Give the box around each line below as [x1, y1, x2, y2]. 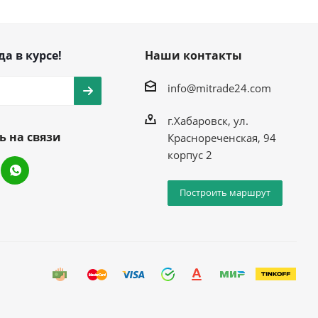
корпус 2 [167, 147, 212, 162]
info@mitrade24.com [167, 80, 271, 95]
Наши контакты [144, 48, 242, 63]
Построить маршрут [179, 185, 270, 199]
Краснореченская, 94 [167, 130, 276, 145]
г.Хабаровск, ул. [167, 113, 248, 128]
